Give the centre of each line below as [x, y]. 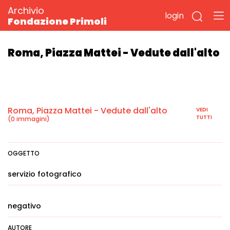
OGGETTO [24, 153]
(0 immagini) [29, 119]
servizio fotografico [45, 174]
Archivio [26, 11]
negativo [24, 206]
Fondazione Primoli [57, 21]
